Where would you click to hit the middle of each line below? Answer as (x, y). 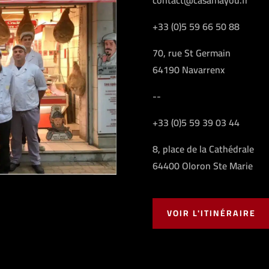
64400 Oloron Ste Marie (202, 165)
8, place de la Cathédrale (203, 149)
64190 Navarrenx (188, 69)
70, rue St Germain (191, 53)
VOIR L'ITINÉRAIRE (211, 213)
